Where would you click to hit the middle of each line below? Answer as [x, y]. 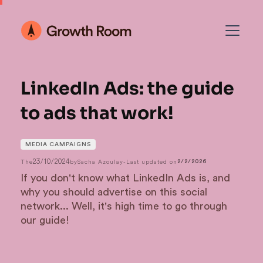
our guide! [45, 220]
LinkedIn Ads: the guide [127, 89]
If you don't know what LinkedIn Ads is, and [125, 178]
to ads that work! [97, 113]
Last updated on [152, 161]
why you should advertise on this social [114, 192]
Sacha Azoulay [100, 161]
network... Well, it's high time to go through [124, 206]
